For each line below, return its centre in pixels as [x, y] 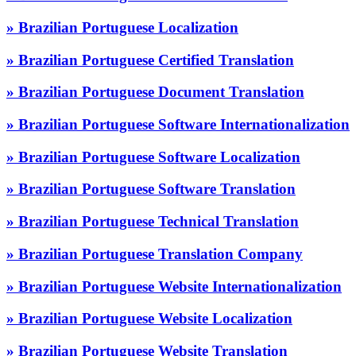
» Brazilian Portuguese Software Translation [151, 189]
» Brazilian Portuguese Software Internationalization [178, 124]
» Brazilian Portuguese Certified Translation [150, 60]
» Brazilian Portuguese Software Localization [153, 157]
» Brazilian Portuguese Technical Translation [153, 222]
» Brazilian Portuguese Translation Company [155, 253]
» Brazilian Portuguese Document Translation [155, 92]
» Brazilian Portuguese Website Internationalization [174, 286]
